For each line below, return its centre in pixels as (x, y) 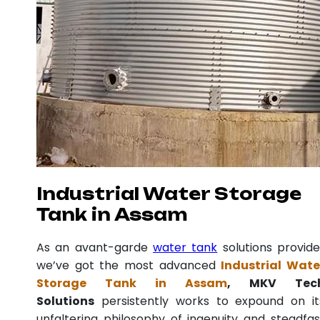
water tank (185, 247)
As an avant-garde (95, 247)
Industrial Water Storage (169, 194)
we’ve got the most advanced (129, 265)
